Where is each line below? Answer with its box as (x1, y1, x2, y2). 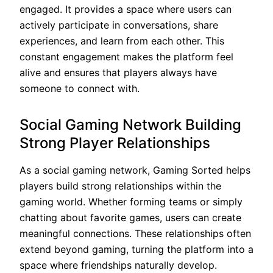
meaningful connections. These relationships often (19, 227, 251, 239)
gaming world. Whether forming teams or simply (19, 195, 243, 208)
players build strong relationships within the (19, 179, 221, 192)
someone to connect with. (19, 82, 140, 94)
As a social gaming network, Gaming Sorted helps (19, 163, 250, 176)
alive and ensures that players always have (19, 66, 217, 79)
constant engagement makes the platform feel (19, 50, 233, 63)
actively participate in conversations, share (19, 18, 218, 31)
